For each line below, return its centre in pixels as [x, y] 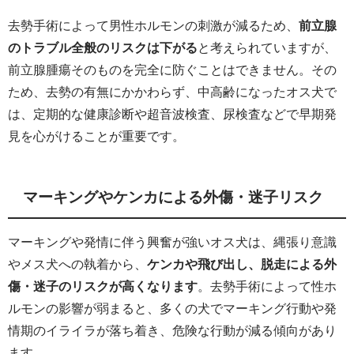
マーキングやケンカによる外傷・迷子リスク [173, 198]
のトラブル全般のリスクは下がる [103, 48]
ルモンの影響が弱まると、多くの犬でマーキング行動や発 [172, 309]
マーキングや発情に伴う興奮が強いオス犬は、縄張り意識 [172, 242]
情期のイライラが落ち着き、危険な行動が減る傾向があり [172, 331]
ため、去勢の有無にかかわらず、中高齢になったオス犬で [172, 92]
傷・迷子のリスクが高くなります [103, 286]
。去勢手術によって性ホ [267, 286]
